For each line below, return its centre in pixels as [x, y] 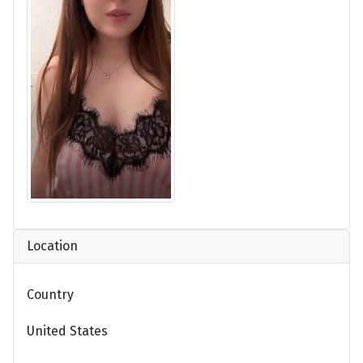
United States [67, 331]
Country [50, 294]
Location [52, 246]
